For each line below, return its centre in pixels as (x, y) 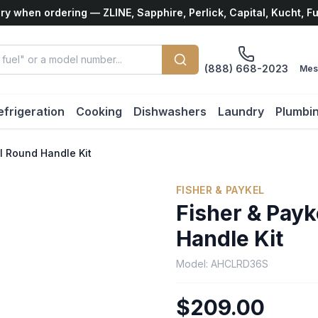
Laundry (241, 111)
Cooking (99, 111)
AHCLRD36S (240, 264)
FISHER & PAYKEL (220, 190)
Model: (193, 264)
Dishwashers (170, 111)
